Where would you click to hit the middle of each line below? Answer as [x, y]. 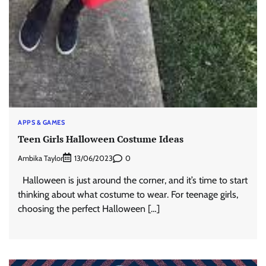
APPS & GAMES [41, 122]
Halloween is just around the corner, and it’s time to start [133, 180]
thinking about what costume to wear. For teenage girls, [128, 195]
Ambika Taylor [40, 158]
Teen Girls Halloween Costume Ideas [101, 139]
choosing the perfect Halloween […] [89, 209]
